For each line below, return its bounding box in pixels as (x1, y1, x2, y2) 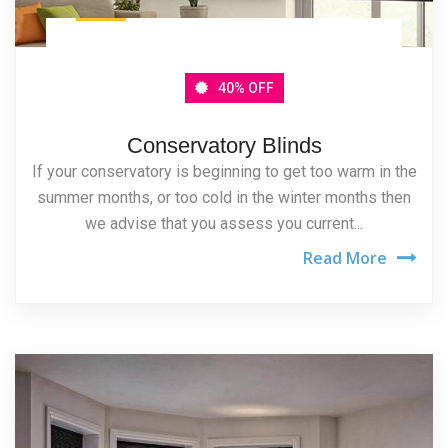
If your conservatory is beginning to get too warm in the (31, 161, 417, 181)
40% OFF (217, 79, 274, 96)
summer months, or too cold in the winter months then (37, 187, 411, 207)
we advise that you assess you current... (85, 213, 363, 233)
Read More (303, 246, 387, 269)
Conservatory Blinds (126, 132, 322, 158)
